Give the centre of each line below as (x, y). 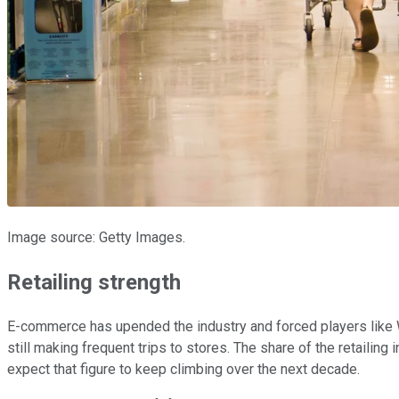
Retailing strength (94, 282)
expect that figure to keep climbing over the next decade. (183, 369)
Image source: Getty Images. (96, 237)
